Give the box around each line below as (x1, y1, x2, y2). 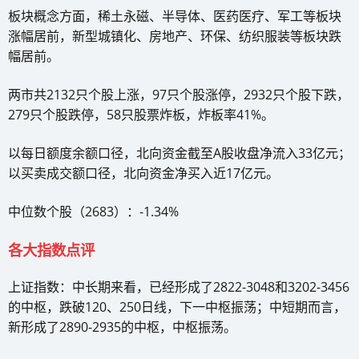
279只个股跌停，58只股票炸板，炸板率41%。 (8, 105, 274, 123)
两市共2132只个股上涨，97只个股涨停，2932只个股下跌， (8, 85, 349, 103)
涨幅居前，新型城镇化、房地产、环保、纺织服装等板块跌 (8, 26, 341, 45)
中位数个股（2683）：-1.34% (8, 202, 179, 220)
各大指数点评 (8, 239, 95, 260)
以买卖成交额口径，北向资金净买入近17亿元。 (8, 163, 279, 182)
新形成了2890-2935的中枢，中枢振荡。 (8, 317, 236, 336)
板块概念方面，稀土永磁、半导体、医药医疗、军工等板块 (8, 6, 341, 25)
